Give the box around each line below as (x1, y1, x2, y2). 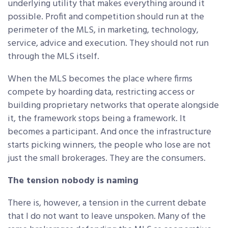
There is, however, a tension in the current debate (8, 196, 206, 211)
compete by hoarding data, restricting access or (8, 85, 194, 100)
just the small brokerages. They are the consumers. (8, 151, 206, 166)
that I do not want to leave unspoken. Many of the (8, 209, 206, 224)
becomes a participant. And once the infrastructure (8, 125, 211, 140)
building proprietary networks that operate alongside (8, 98, 219, 113)
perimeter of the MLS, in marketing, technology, (8, 23, 198, 38)
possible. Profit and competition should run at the (8, 10, 204, 25)
